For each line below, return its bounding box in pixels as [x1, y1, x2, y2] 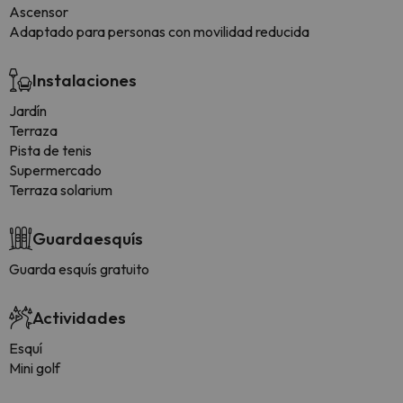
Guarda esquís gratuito [9, 260, 149, 278]
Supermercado [9, 161, 102, 179]
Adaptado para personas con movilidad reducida [9, 22, 309, 40]
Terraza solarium [9, 181, 112, 199]
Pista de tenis [9, 141, 92, 159]
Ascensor [9, 3, 68, 21]
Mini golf [9, 359, 60, 377]
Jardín [9, 102, 47, 120]
